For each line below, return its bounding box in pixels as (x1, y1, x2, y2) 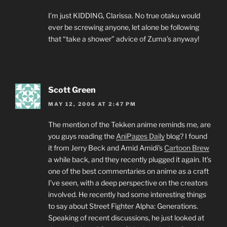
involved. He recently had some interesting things (48, 190, 206, 199)
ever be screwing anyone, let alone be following (48, 22, 199, 31)
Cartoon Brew (164, 143, 209, 153)
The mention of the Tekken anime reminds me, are (48, 120, 211, 129)
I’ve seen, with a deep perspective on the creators (48, 178, 208, 187)
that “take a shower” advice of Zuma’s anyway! (48, 34, 199, 43)
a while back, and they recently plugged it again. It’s (48, 155, 211, 164)
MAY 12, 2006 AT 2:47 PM (48, 101, 136, 107)
